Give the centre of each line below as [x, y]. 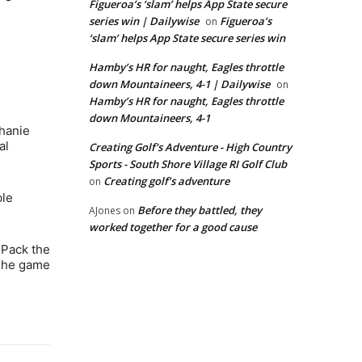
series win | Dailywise [144, 21]
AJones [105, 211]
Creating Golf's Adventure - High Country [190, 147]
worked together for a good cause [173, 227]
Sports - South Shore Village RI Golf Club [188, 164]
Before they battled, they [200, 210]
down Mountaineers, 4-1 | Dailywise [179, 84]
